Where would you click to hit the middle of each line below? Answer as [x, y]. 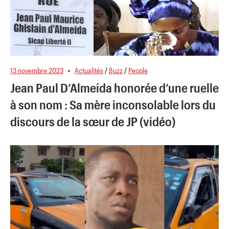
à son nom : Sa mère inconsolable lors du [113, 104]
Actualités [89, 70]
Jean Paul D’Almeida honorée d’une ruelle [114, 87]
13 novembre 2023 [37, 70]
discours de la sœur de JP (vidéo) [93, 121]
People [138, 70]
